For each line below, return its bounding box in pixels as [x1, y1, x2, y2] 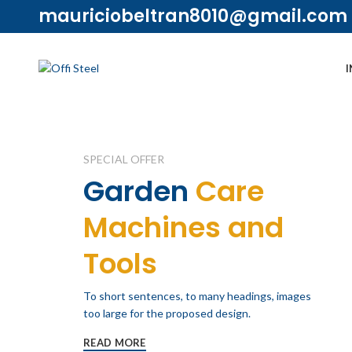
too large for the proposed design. [83, 306, 251, 320]
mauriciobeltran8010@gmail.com [38, 4, 347, 28]
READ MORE [83, 336, 146, 350]
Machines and [83, 207, 284, 247]
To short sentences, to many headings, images [83, 289, 311, 302]
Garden [83, 171, 189, 211]
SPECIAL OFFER [83, 152, 164, 166]
